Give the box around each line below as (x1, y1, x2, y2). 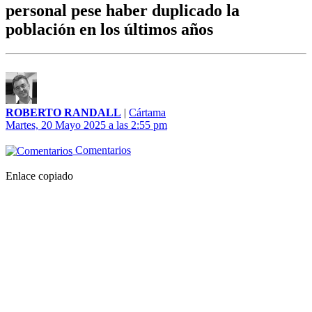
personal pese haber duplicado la (6, 1, 240, 20)
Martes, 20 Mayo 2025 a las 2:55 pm (6, 119, 167, 132)
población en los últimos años (6, 20, 213, 39)
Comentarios (72, 144, 131, 157)
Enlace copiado (6, 170, 73, 182)
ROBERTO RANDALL (6, 107, 121, 119)
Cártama (129, 107, 166, 119)
